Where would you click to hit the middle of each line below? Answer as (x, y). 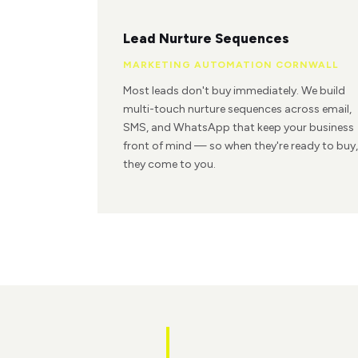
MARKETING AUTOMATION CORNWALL (231, 64)
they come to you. (169, 165)
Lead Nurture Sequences (206, 38)
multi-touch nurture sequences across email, (237, 109)
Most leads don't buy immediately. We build (234, 91)
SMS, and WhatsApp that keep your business (239, 128)
